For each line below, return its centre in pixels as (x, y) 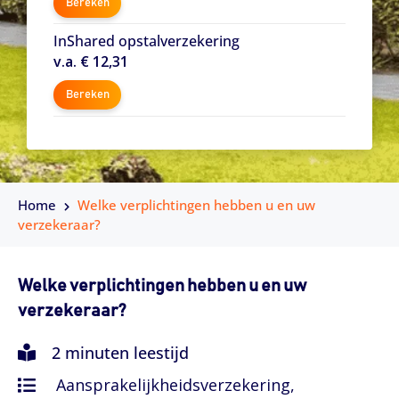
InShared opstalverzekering (147, 41)
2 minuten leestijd (118, 352)
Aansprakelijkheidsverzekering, (175, 384)
